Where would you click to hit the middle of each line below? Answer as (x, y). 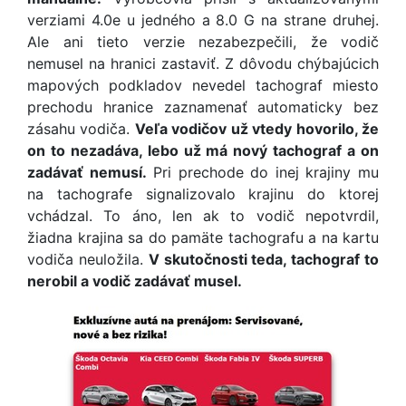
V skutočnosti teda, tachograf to (264, 259)
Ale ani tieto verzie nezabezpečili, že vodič (203, 42)
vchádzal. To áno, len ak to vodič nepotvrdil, (203, 216)
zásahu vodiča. (81, 129)
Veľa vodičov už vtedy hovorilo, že (257, 129)
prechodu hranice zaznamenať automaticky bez (203, 107)
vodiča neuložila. (88, 259)
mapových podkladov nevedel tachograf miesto (203, 85)
